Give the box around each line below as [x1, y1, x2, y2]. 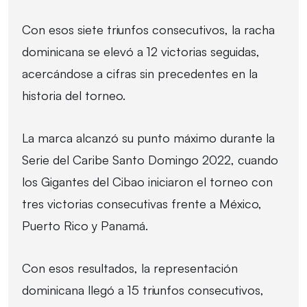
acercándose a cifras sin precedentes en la [22, 65, 258, 81]
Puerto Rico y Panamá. [22, 217, 148, 233]
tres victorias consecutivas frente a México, [22, 195, 262, 211]
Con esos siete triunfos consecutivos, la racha [22, 21, 275, 37]
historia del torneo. [22, 87, 125, 103]
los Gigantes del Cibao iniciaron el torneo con [22, 173, 273, 189]
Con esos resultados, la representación [22, 260, 238, 275]
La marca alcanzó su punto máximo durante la [22, 130, 275, 145]
